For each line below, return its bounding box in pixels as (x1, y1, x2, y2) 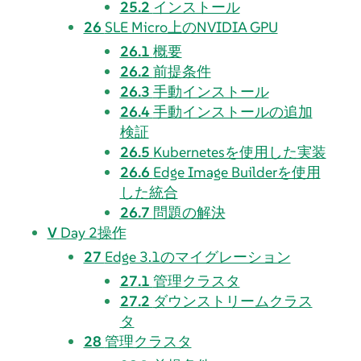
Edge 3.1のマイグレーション (104, 247, 291, 266)
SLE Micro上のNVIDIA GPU (104, 17, 278, 36)
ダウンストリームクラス (152, 291, 313, 310)
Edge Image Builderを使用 (152, 162, 321, 181)
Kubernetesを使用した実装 (152, 142, 326, 161)
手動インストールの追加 (152, 102, 313, 121)
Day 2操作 (60, 222, 127, 242)
